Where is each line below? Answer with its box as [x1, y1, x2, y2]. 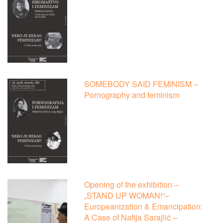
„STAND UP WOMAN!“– [84, 190, 170, 202]
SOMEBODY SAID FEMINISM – [84, 78, 199, 90]
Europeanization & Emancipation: [84, 201, 203, 213]
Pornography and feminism [84, 89, 180, 101]
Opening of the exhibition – [84, 179, 179, 191]
